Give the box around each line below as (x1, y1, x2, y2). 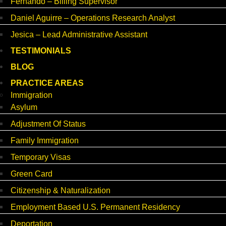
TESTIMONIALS (11, 46, 71, 55)
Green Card (11, 169, 52, 179)
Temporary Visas (11, 153, 71, 162)
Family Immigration (11, 136, 79, 145)
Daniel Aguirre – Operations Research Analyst (11, 14, 175, 23)
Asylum (11, 103, 37, 112)
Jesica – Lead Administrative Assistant (11, 30, 147, 39)
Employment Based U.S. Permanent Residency (11, 203, 180, 212)
